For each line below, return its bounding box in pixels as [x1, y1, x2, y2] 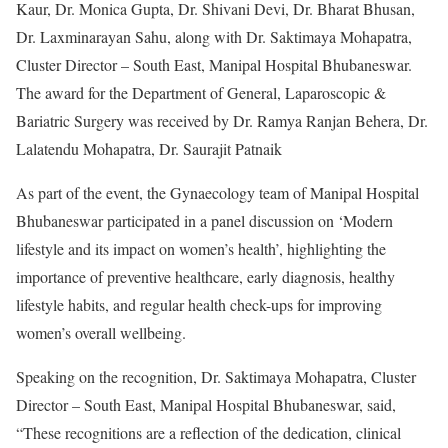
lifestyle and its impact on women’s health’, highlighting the [16, 237, 386, 259]
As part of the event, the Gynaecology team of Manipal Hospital [16, 181, 419, 203]
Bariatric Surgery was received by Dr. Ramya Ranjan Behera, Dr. [16, 109, 428, 131]
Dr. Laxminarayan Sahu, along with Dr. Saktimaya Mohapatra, [16, 25, 412, 47]
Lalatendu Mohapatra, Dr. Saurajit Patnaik [16, 137, 282, 159]
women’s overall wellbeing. [16, 321, 186, 343]
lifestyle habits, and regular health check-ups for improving [16, 293, 382, 315]
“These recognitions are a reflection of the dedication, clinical [16, 421, 401, 443]
